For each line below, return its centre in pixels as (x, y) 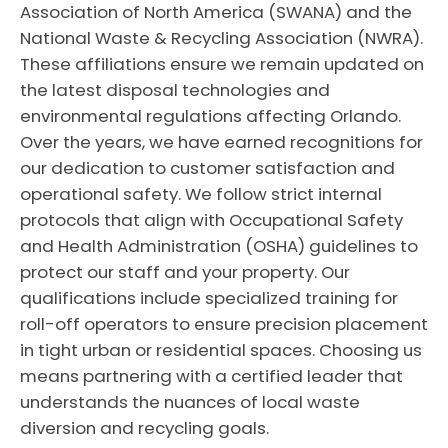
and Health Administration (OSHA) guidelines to (219, 246)
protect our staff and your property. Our (185, 272)
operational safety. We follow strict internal (201, 194)
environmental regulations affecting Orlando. (210, 116)
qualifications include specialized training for (209, 298)
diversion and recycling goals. (144, 428)
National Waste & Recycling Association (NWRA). (221, 38)
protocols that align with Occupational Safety (211, 220)
